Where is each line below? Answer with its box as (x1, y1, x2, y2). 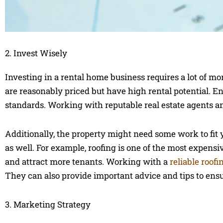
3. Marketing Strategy (5, 198, 91, 210)
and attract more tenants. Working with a (5, 156, 170, 168)
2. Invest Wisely (5, 47, 67, 59)
